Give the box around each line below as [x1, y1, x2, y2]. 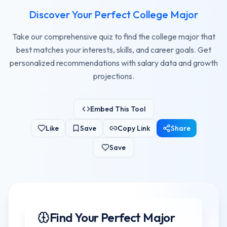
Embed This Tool [90, 104, 145, 113]
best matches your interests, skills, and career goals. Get [16, 45, 211, 55]
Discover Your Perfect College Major [29, 8, 198, 21]
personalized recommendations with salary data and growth [9, 58, 218, 68]
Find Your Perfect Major [50, 210, 175, 225]
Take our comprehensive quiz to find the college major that [12, 31, 215, 42]
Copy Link [117, 124, 150, 133]
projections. [93, 71, 134, 81]
